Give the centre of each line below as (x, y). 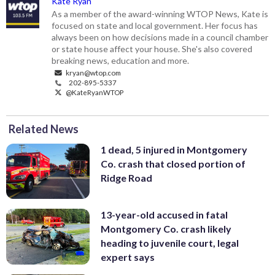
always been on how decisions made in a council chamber (160, 37)
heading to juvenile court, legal (170, 243)
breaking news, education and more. (121, 60)
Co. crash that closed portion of (173, 163)
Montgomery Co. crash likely (166, 229)
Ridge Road (126, 177)
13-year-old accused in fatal (164, 215)
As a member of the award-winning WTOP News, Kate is (160, 14)
